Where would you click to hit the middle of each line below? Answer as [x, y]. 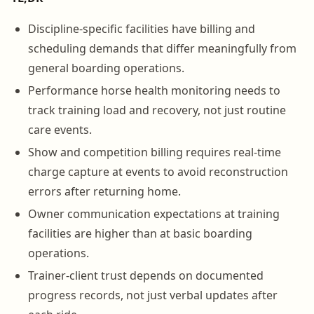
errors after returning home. [104, 191]
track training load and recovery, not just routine [157, 110]
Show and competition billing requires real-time [155, 152]
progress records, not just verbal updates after [153, 295]
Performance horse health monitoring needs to [154, 90]
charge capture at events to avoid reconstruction [158, 171]
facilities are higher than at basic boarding [140, 233]
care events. [60, 129]
